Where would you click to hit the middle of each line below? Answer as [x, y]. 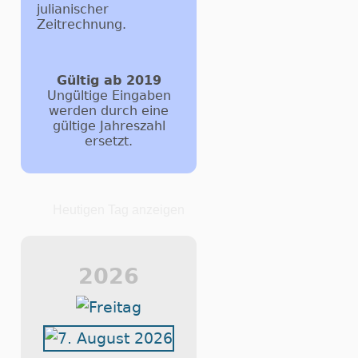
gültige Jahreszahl [109, 125]
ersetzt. [109, 141]
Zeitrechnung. [82, 25]
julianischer [73, 10]
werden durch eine [109, 110]
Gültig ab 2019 [109, 80]
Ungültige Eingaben [109, 95]
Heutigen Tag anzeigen [118, 209]
